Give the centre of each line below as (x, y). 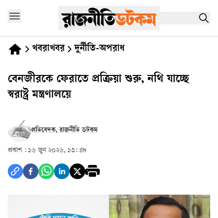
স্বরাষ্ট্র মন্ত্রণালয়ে (39, 95)
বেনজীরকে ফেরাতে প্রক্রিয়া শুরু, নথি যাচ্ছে (99, 80)
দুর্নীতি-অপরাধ (100, 49)
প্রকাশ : (17, 151)
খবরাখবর (48, 49)
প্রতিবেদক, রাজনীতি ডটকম (64, 130)
